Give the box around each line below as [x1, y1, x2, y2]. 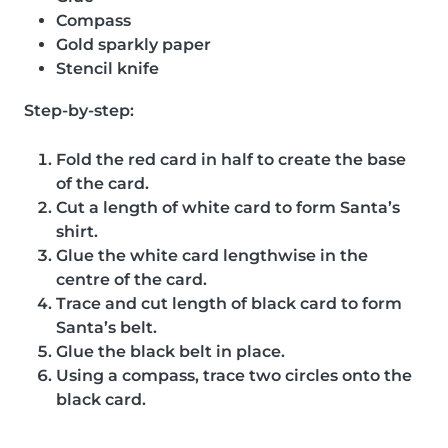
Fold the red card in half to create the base [56, 149, 406, 169]
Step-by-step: [24, 100, 134, 120]
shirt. [56, 221, 98, 241]
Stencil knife [56, 58, 159, 78]
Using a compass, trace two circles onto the [56, 365, 412, 385]
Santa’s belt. [56, 317, 157, 337]
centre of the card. [56, 269, 207, 289]
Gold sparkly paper [56, 34, 211, 54]
